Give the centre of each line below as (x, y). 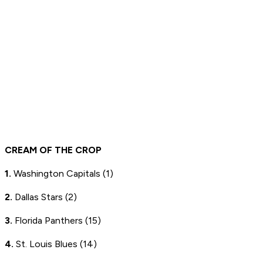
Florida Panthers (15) (57, 221)
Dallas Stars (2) (45, 197)
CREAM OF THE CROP (53, 150)
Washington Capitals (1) (62, 174)
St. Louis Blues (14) (55, 244)
